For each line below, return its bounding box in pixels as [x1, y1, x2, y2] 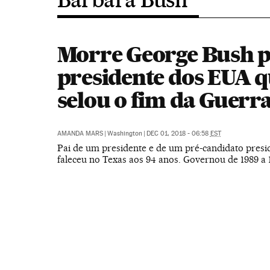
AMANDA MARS [57, 130, 103, 137]
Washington [107, 130, 142, 137]
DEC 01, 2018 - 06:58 [146, 130, 210, 137]
